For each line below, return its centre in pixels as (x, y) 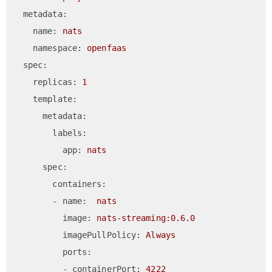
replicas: (55, 82)
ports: (77, 252)
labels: (70, 133)
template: (55, 99)
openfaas (107, 48)
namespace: (58, 48)
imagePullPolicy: (102, 235)
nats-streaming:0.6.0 (146, 218)
